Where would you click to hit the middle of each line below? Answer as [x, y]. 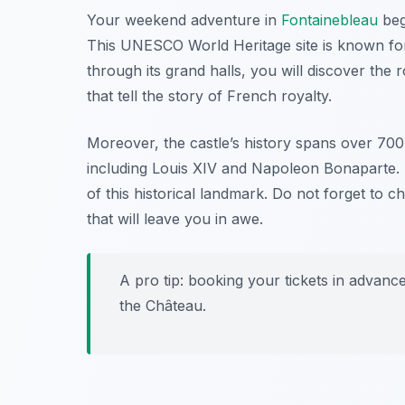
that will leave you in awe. [175, 218]
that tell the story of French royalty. [209, 95]
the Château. [163, 305]
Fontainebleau [330, 19]
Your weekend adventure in [184, 19]
